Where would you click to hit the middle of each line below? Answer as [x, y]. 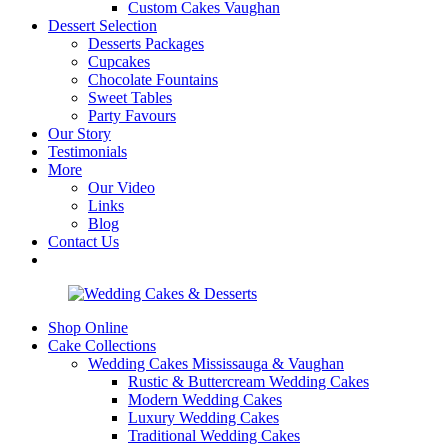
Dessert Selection [102, 25]
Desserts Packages [146, 43]
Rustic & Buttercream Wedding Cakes [248, 381]
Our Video [121, 187]
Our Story [79, 133]
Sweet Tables [130, 97]
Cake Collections [102, 345]
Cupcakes [119, 61]
